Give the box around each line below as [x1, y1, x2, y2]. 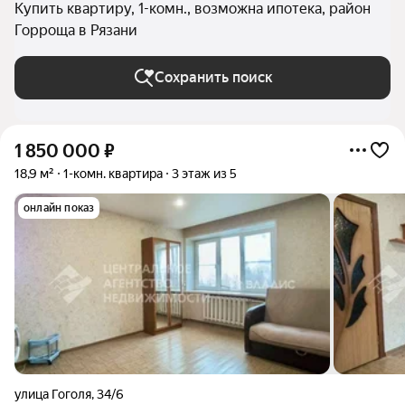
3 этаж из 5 [172, 166, 237, 181]
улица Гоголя [14, 387, 91, 401]
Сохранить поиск [154, 69, 273, 86]
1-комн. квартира [63, 166, 163, 181]
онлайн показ [24, 202, 95, 214]
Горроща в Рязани [14, 22, 137, 39]
